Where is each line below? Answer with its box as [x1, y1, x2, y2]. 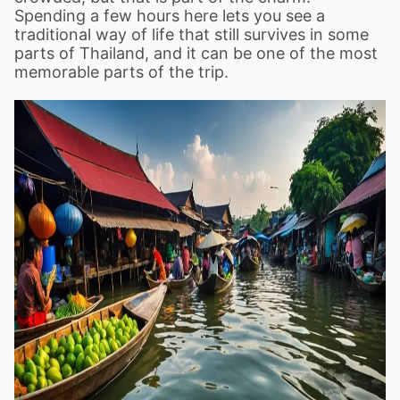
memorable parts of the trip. [14, 62, 229, 81]
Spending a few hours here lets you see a [14, 6, 325, 25]
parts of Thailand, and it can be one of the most [14, 44, 378, 62]
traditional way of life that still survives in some [14, 25, 369, 44]
